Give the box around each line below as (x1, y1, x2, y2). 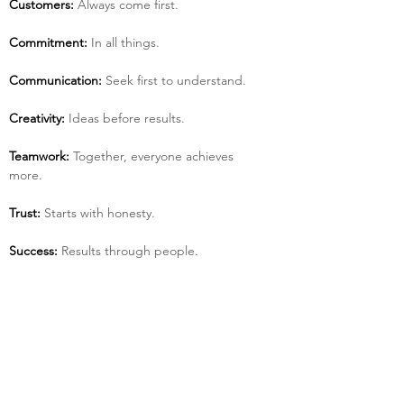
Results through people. (58, 243, 198, 259)
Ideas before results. (65, 110, 185, 126)
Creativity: (9, 110, 65, 126)
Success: (9, 243, 58, 259)
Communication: (9, 72, 102, 88)
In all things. (87, 34, 160, 50)
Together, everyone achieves (69, 148, 237, 164)
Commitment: (9, 34, 87, 50)
